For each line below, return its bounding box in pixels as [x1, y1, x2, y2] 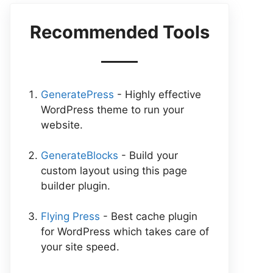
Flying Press [41, 210, 100, 222]
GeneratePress [41, 88, 114, 101]
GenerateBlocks [41, 149, 118, 161]
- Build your [118, 149, 178, 161]
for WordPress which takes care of [41, 225, 209, 238]
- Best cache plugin [100, 210, 197, 222]
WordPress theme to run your [41, 103, 184, 116]
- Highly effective [114, 88, 201, 101]
